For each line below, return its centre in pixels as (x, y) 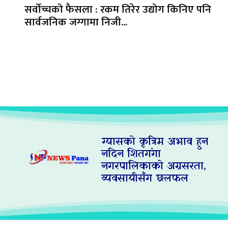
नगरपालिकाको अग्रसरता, (154, 167)
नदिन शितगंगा (131, 154)
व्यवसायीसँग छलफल (145, 179)
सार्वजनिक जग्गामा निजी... (76, 22)
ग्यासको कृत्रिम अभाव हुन (155, 142)
